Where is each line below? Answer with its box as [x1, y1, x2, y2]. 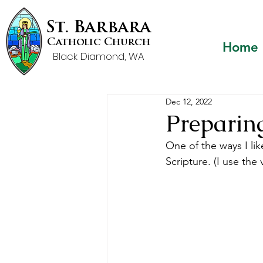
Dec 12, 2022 [166, 96, 212, 107]
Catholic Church [46, 38, 150, 48]
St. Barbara [46, 20, 151, 36]
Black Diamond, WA [52, 49, 144, 63]
